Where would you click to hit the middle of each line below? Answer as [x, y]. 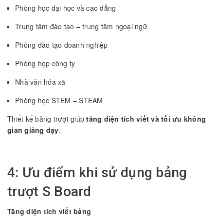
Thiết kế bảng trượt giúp [47, 118]
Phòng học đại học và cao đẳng [66, 8]
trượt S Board [49, 191]
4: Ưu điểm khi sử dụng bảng [97, 172]
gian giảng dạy [33, 130]
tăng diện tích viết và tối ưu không [146, 118]
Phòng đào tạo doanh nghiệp [62, 45]
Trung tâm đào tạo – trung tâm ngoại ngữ [81, 26]
